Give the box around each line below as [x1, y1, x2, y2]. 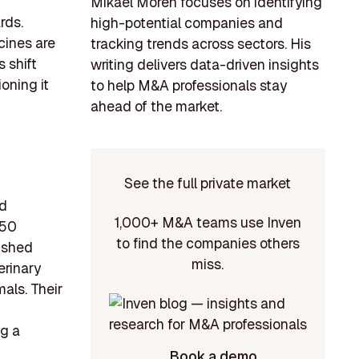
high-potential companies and [90, 14, 283, 33]
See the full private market [124, 173, 292, 192]
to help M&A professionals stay [90, 76, 287, 95]
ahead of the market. [90, 97, 222, 116]
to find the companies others [115, 234, 300, 253]
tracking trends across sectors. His [90, 34, 311, 54]
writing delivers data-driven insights [90, 55, 319, 75]
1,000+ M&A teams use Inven [114, 213, 301, 232]
